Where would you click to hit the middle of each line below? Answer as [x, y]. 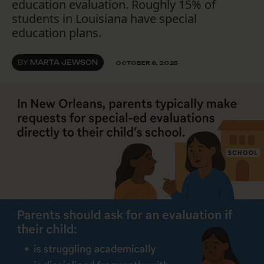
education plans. [57, 33]
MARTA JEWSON [64, 63]
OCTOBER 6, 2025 [147, 62]
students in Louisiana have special [104, 19]
